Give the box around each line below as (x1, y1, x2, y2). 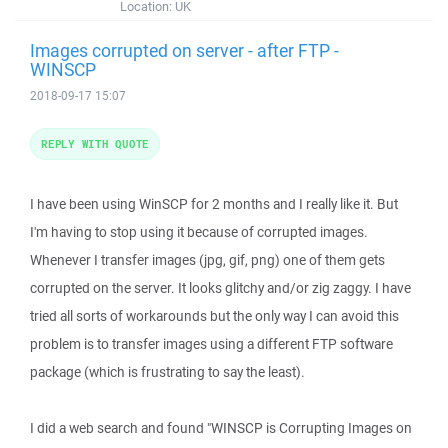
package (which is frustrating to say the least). (30, 363, 305, 381)
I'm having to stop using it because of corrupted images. (30, 223, 368, 241)
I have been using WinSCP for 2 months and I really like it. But (30, 195, 398, 213)
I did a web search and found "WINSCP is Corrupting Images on (30, 419, 412, 437)
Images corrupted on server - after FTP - (30, 38, 339, 62)
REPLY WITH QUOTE (41, 136, 149, 151)
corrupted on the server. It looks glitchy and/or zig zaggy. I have (30, 279, 411, 297)
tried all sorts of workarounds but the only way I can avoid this (30, 307, 399, 325)
